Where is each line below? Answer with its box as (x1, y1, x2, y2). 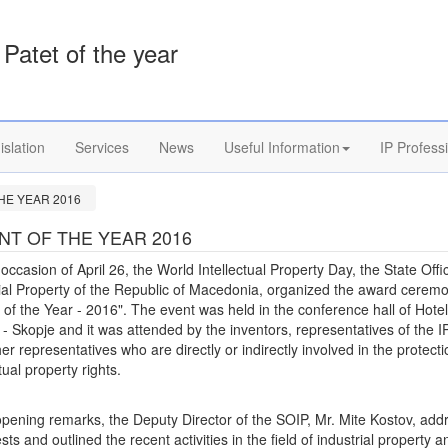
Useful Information (224, 137, 340, 157)
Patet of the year (4, 35, 179, 70)
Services (75, 137, 129, 157)
